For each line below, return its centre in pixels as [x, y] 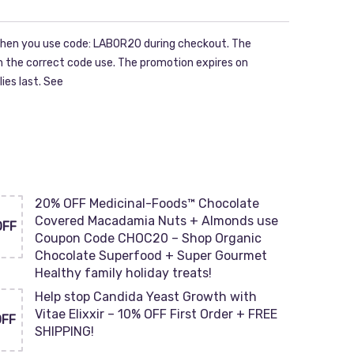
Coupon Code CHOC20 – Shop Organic [148, 238]
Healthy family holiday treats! [123, 273]
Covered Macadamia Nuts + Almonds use [156, 221]
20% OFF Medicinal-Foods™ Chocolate [147, 203]
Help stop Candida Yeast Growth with [145, 297]
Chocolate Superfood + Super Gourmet [151, 256]
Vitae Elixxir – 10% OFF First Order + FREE [156, 314]
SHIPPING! [64, 331]
